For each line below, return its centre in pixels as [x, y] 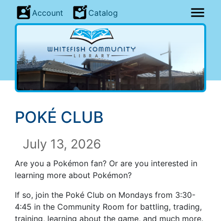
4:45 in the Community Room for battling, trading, [108, 207]
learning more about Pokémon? [73, 175]
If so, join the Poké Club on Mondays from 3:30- [105, 195]
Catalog [103, 13]
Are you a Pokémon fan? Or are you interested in [106, 163]
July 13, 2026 [62, 144]
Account [48, 13]
